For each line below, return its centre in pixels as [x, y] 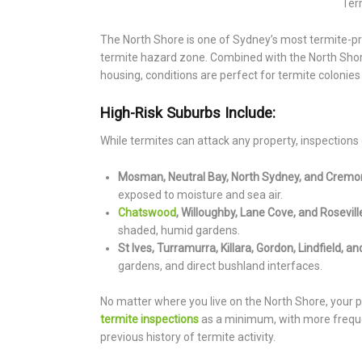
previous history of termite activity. [187, 337]
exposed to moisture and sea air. [201, 194]
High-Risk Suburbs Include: [187, 112]
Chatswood [147, 212]
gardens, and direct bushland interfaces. [221, 265]
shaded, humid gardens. [179, 230]
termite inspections [149, 320]
